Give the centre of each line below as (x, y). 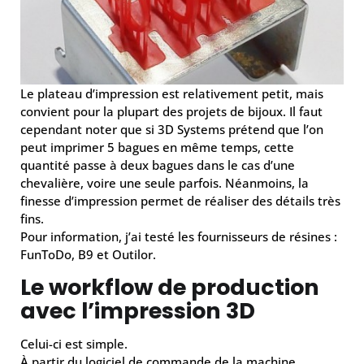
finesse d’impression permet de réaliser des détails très (180, 201)
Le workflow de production (170, 287)
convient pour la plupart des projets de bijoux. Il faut (171, 111)
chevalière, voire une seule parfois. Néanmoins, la (165, 183)
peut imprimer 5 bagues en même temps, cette (157, 147)
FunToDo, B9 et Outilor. (88, 254)
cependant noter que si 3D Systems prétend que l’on (172, 129)
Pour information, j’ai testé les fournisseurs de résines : (179, 236)
